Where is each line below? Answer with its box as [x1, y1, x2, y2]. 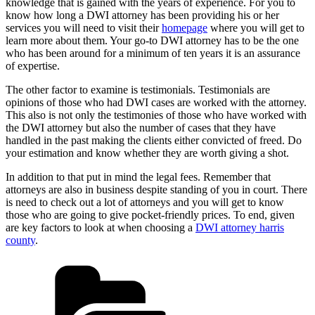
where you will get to [207, 21, 304, 34]
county [6, 233, 35, 246]
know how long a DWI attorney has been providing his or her [6, 8, 279, 21]
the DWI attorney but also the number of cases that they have [6, 121, 276, 134]
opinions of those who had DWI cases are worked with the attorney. [6, 96, 307, 108]
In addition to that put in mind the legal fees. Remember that [6, 170, 271, 183]
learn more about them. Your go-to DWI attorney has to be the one [6, 34, 299, 46]
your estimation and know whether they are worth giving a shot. [6, 146, 289, 159]
